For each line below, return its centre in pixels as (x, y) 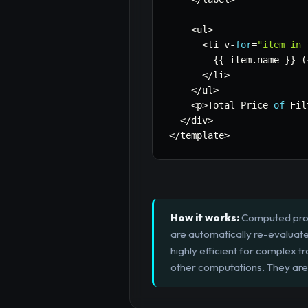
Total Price (241, 106)
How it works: (205, 218)
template (202, 136)
